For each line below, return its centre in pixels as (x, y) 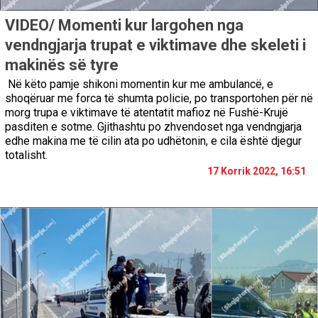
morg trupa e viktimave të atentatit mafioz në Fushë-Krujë (147, 112)
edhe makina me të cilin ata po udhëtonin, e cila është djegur (153, 141)
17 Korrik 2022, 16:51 (257, 171)
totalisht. (29, 155)
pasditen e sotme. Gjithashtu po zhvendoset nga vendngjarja (153, 126)
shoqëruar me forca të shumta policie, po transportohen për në (159, 98)
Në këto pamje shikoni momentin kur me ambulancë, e (139, 84)
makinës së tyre (62, 65)
